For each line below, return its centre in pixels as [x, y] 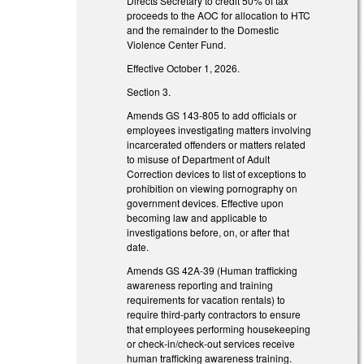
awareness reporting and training [200, 284]
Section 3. [149, 91]
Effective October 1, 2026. [184, 68]
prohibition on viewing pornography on [212, 188]
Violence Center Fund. [177, 45]
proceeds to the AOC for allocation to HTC [219, 15]
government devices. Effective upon [206, 202]
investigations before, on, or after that [208, 232]
